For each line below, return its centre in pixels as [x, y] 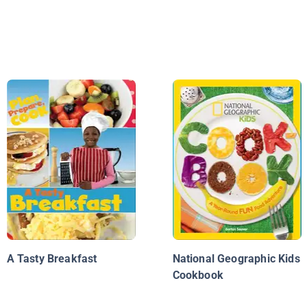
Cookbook [198, 275]
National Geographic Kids [236, 259]
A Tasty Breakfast [52, 259]
